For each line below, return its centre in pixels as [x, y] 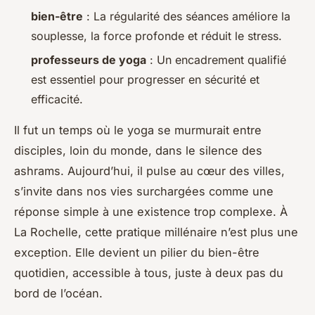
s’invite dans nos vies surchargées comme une [144, 192]
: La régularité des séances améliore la [187, 16]
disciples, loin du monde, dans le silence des [138, 151]
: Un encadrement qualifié [216, 60]
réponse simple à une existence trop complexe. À [151, 212]
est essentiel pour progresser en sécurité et [145, 80]
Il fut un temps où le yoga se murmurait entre [138, 130]
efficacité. [57, 99]
